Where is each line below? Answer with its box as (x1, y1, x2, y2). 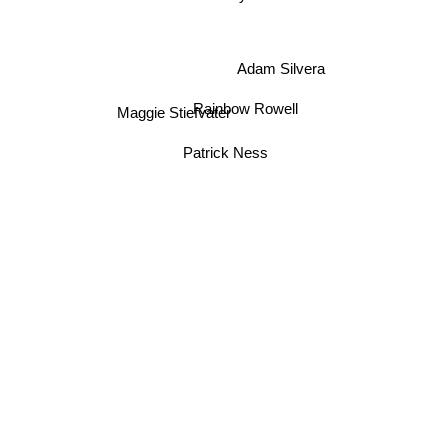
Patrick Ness (181, 145, 267, 163)
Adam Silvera (241, 60, 330, 78)
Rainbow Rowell (197, 101, 303, 119)
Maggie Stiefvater (120, 110, 235, 128)
